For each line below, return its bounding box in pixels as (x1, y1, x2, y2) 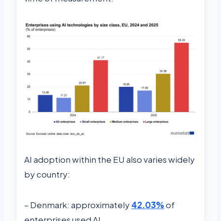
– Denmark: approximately (24, 199, 131, 211)
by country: (24, 169, 70, 180)
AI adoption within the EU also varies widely (24, 154, 195, 165)
